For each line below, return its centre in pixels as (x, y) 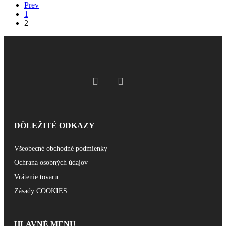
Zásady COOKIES (41, 191)
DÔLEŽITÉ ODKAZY (54, 125)
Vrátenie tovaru (36, 177)
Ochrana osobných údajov (51, 162)
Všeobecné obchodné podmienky (61, 148)
